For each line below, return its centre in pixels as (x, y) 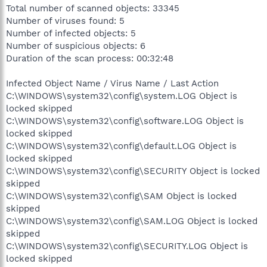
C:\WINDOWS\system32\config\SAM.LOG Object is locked (132, 221)
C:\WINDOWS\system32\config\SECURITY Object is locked (133, 171)
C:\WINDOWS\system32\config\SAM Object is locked (121, 196)
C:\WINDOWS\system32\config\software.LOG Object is (125, 121)
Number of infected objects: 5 (71, 33)
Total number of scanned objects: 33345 (93, 8)
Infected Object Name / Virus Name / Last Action (112, 83)
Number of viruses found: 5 (65, 21)
